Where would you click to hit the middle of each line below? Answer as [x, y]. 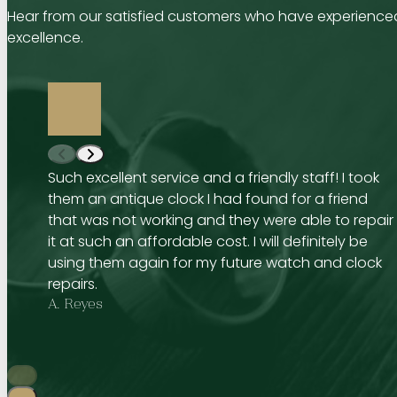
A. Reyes [75, 306]
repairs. [72, 284]
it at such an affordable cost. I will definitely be [207, 242]
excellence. [45, 38]
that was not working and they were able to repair [220, 221]
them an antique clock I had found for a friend [207, 199]
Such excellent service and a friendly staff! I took [213, 178]
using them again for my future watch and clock [214, 263]
